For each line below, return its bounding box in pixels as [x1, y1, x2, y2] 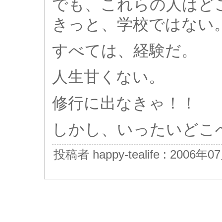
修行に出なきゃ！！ [52, 94, 197, 112]
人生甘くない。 [52, 68, 165, 86]
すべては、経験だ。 [52, 42, 197, 59]
